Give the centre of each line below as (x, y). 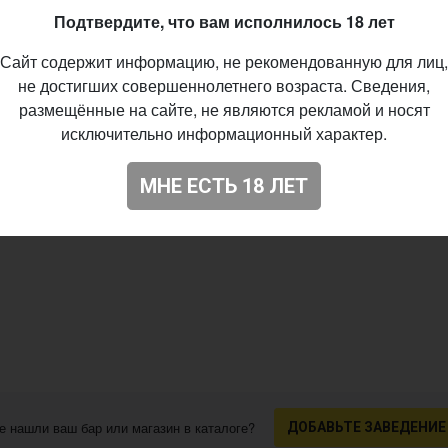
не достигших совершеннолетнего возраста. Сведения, (224, 85)
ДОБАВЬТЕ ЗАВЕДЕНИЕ (366, 427)
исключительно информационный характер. (224, 133)
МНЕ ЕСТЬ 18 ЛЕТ (224, 185)
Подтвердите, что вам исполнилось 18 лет (224, 21)
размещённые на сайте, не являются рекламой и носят (224, 109)
